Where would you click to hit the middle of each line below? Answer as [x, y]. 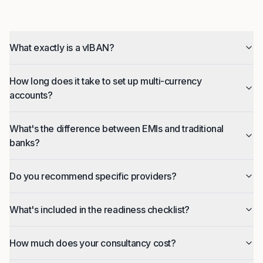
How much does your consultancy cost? [93, 243]
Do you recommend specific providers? [93, 176]
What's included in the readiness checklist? [100, 210]
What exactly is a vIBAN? [62, 48]
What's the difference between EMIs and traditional [117, 129]
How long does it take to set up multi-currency [106, 81]
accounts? [31, 95]
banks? [25, 143]
